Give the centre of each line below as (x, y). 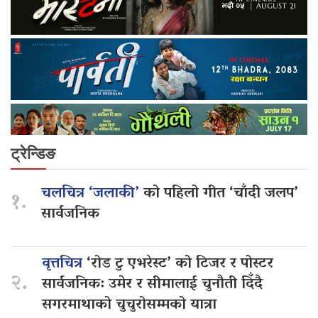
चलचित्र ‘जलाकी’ (92, 194)
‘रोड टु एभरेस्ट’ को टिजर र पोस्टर (180, 264)
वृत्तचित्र (64, 264)
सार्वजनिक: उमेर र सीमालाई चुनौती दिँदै (152, 285)
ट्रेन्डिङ (33, 154)
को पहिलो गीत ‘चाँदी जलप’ (221, 194)
